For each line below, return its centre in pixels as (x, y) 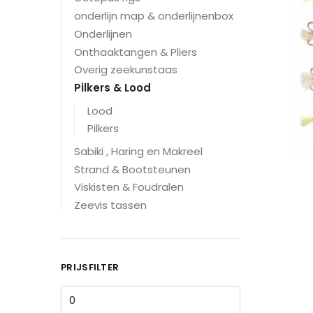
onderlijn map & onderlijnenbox (154, 16)
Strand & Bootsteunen (132, 169)
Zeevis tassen (110, 205)
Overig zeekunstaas (126, 70)
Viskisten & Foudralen (129, 187)
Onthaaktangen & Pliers (136, 52)
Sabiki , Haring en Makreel (138, 151)
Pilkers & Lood (112, 88)
